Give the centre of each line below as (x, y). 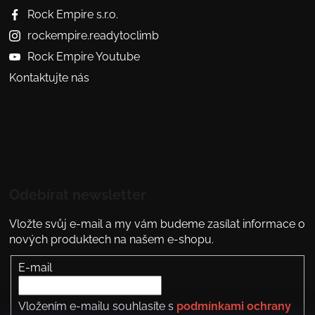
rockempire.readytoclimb (94, 36)
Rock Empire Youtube (84, 57)
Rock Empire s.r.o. (73, 15)
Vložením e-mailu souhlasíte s (98, 306)
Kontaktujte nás (50, 78)
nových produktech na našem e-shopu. (112, 240)
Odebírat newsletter (78, 195)
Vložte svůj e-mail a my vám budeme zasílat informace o (157, 224)
